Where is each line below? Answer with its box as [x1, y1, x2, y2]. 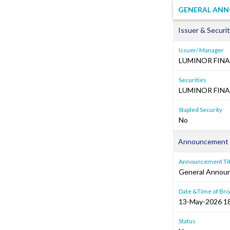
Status [179, 217, 196, 225]
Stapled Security [179, 106, 222, 113]
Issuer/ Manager [179, 46, 224, 54]
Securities [179, 76, 206, 84]
